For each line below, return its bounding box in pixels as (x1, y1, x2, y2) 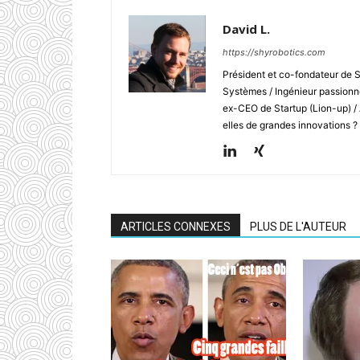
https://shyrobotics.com (223, 47, 325, 58)
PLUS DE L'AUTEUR (250, 220, 346, 233)
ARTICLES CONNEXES (121, 220, 231, 233)
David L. (223, 21, 270, 37)
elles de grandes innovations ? (223, 119, 358, 131)
